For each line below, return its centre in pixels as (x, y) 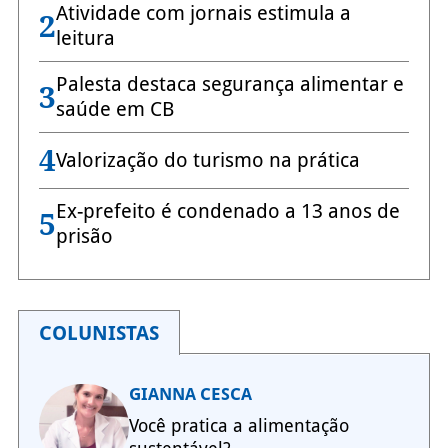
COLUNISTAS (98, 333)
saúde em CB (114, 109)
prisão (84, 236)
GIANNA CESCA (190, 394)
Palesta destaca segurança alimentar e (229, 84)
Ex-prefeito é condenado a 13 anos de (227, 211)
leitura (85, 38)
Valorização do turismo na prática (207, 160)
